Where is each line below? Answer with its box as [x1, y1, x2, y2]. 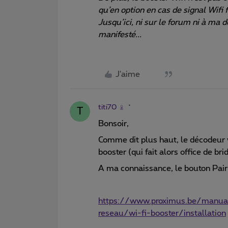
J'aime [116, 70, 140, 78]
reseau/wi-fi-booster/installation [98, 209, 226, 217]
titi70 [98, 103, 117, 111]
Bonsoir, [98, 119, 129, 128]
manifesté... [98, 30, 141, 39]
